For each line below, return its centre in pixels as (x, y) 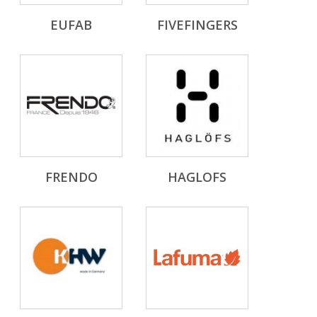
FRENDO (71, 177)
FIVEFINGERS (197, 25)
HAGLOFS (197, 177)
